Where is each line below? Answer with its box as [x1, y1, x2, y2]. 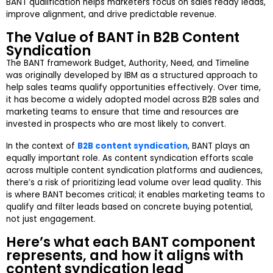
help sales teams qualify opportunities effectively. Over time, [6, 82, 261, 94]
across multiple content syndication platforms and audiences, [6, 165, 263, 177]
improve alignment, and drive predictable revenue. [6, 9, 216, 21]
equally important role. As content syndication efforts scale [6, 152, 253, 165]
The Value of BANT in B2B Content [6, 27, 239, 48]
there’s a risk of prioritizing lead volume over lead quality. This [6, 177, 261, 189]
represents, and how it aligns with [6, 246, 243, 266]
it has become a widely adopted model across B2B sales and [6, 94, 259, 106]
